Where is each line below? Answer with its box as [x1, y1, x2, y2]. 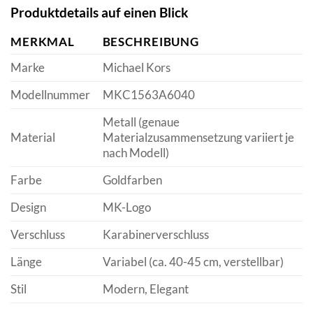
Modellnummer [10, 87, 90, 103]
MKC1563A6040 [102, 87, 195, 103]
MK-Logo [102, 200, 151, 215]
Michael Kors [102, 60, 170, 75]
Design [10, 200, 46, 215]
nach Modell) [102, 145, 169, 161]
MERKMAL [10, 34, 75, 50]
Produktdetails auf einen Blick [10, 4, 188, 21]
